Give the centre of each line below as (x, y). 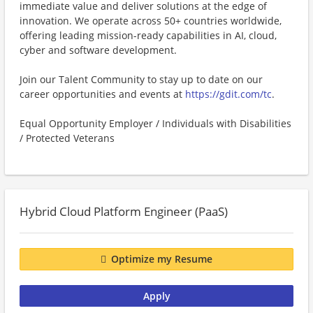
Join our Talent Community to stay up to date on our (141, 79)
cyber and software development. (98, 50)
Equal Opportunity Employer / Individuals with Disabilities (155, 123)
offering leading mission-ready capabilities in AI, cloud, (148, 35)
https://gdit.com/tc (228, 94)
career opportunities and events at (102, 94)
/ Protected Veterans (67, 138)
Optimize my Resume (162, 259)
